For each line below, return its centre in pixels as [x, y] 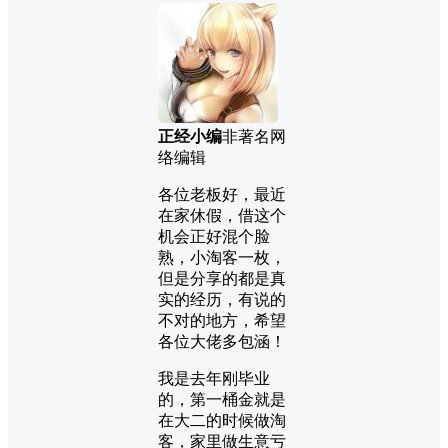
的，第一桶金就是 [222, 399]
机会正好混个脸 [214, 236]
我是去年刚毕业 [214, 378]
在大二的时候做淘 [222, 420]
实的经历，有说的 [222, 299]
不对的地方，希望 [222, 320]
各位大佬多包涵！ [222, 341]
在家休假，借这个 [222, 215]
